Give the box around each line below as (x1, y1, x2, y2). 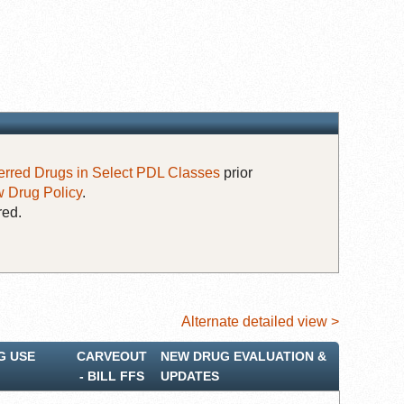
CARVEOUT (77, 348, 147, 363)
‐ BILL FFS (79, 368, 144, 383)
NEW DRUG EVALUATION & (161, 348, 326, 363)
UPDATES (161, 368, 219, 383)
